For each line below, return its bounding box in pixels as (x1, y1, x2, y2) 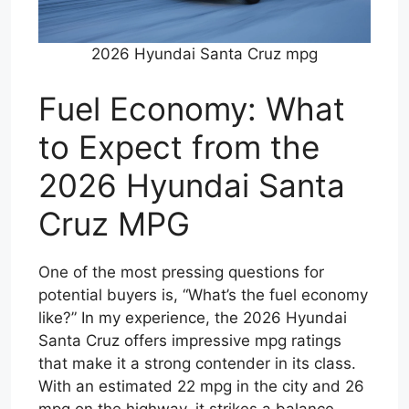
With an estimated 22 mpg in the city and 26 (38, 376, 364, 395)
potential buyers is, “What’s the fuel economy (38, 285, 368, 304)
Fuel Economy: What (38, 89, 345, 128)
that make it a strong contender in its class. (38, 353, 356, 372)
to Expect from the (38, 127, 320, 166)
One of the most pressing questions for (38, 262, 324, 281)
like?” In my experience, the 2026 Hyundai (38, 308, 347, 327)
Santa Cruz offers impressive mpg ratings (38, 330, 341, 350)
